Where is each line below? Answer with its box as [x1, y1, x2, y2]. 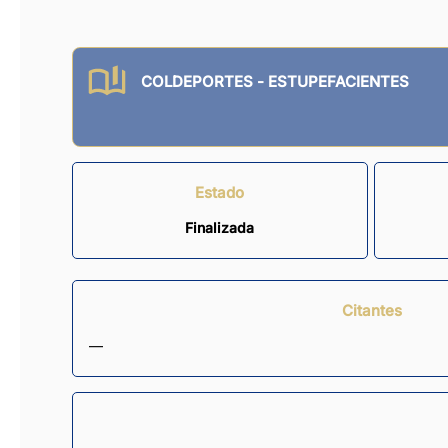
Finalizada [185, 219, 255, 237]
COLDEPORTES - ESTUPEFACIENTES [141, 72, 409, 92]
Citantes [342, 301, 402, 321]
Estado [195, 183, 245, 203]
